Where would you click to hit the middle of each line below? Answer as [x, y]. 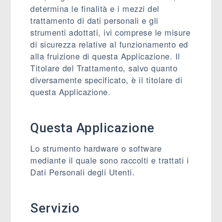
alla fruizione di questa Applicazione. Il [105, 56]
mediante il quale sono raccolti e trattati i [110, 160]
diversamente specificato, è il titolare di [107, 80]
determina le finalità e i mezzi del [95, 8]
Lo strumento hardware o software [96, 148]
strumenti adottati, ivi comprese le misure [111, 32]
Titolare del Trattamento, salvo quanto [104, 68]
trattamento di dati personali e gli [94, 20]
